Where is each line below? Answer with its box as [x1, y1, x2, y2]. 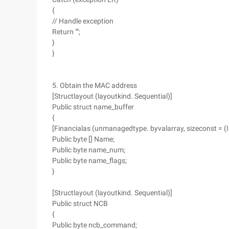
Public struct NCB [52, 199, 108, 208]
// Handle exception [52, 17, 113, 25]
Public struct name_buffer [52, 103, 134, 111]
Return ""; [52, 28, 80, 36]
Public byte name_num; [52, 146, 125, 154]
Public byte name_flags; [52, 156, 127, 165]
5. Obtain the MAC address [52, 81, 137, 89]
